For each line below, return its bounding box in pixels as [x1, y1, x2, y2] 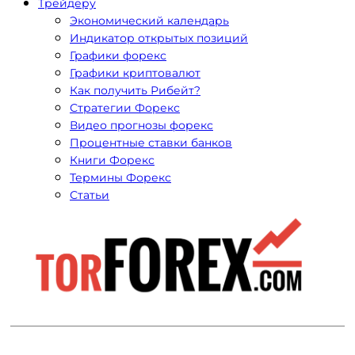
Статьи [70, 188, 109, 202]
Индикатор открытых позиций [70, 31, 248, 45]
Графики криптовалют [70, 66, 200, 80]
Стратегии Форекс [70, 101, 180, 115]
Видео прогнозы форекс [70, 118, 213, 132]
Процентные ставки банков [70, 136, 232, 150]
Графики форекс [70, 48, 166, 63]
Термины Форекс [70, 170, 171, 185]
